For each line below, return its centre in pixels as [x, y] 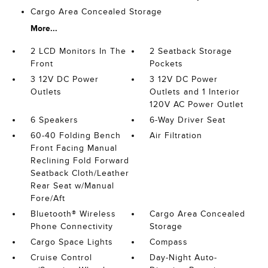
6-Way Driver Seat [188, 120]
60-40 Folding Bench [75, 135]
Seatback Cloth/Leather [80, 173]
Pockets [167, 64]
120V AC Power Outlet [197, 104]
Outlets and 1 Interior [195, 92]
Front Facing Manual [74, 148]
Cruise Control [61, 258]
